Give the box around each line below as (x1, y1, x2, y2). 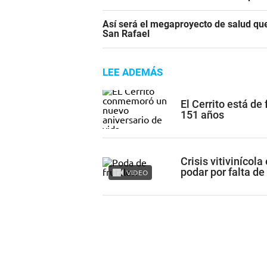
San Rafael (103, 28, 150, 40)
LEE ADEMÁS (103, 66, 163, 79)
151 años (181, 108, 224, 121)
